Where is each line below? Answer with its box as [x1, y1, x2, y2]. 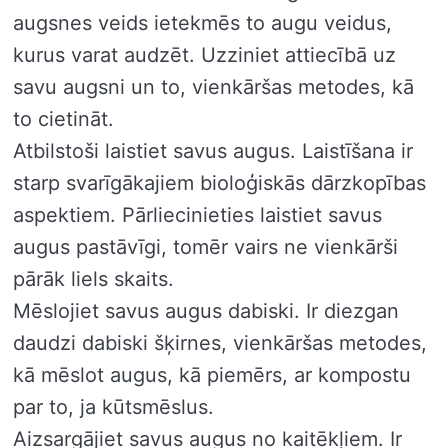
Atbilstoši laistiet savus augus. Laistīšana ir [13, 138, 413, 163]
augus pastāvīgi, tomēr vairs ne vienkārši [13, 234, 398, 259]
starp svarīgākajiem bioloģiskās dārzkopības [13, 170, 426, 195]
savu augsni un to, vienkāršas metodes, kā [13, 74, 414, 99]
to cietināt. [13, 106, 114, 131]
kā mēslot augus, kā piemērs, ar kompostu [13, 362, 411, 387]
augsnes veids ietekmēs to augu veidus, [13, 10, 392, 35]
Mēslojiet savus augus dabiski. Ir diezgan [13, 298, 399, 323]
